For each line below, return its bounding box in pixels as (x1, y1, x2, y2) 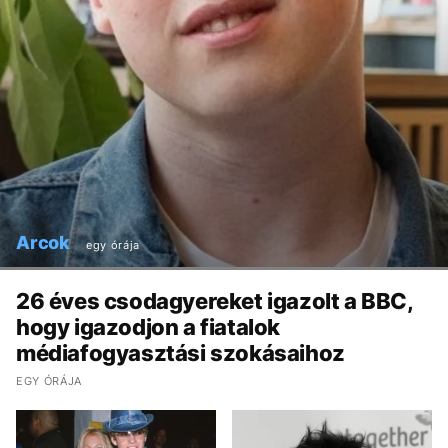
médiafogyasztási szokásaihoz (16, 339, 345, 366)
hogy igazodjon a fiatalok (16, 313, 281, 340)
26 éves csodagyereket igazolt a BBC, (16, 287, 414, 314)
